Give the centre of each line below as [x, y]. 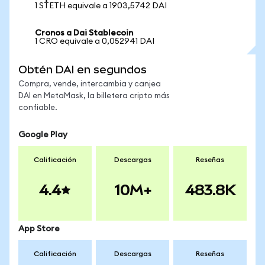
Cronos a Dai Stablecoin [84, 33]
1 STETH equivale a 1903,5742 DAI [101, 6]
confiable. [38, 108]
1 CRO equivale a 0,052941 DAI [95, 41]
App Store [39, 229]
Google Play [43, 135]
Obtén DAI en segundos [83, 70]
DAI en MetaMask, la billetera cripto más [94, 96]
